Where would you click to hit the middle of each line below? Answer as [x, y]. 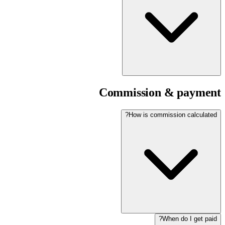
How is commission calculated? [173, 115]
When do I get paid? [190, 219]
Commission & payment [160, 93]
